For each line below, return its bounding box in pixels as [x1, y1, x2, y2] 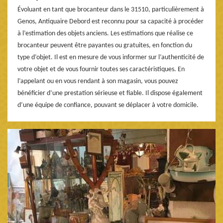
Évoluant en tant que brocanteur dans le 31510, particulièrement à [17, 5, 204, 13]
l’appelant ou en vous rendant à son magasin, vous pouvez [17, 77, 178, 85]
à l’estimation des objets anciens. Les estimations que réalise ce [17, 29, 193, 37]
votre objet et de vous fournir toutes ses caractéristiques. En [17, 65, 185, 73]
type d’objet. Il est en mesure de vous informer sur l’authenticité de [17, 53, 204, 61]
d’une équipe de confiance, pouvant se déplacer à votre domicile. [17, 101, 199, 109]
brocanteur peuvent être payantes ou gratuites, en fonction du [17, 41, 192, 49]
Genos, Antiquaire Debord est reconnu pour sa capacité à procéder [17, 17, 204, 25]
